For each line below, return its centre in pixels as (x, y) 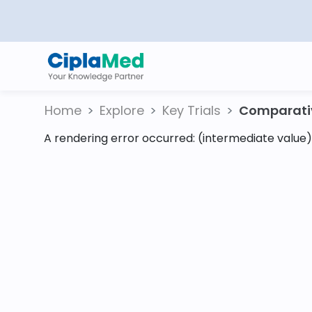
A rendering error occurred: (121, 138)
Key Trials (192, 110)
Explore (122, 110)
